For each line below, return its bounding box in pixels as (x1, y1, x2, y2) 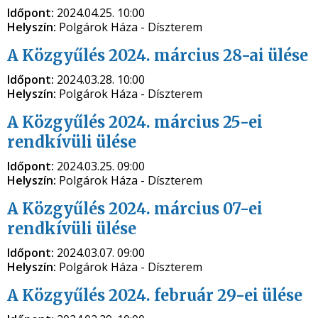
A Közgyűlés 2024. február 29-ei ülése (7, 285, 302, 305)
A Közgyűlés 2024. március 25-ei (7, 112, 263, 132)
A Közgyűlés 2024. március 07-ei (7, 199, 263, 219)
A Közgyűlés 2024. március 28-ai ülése (7, 45, 308, 65)
